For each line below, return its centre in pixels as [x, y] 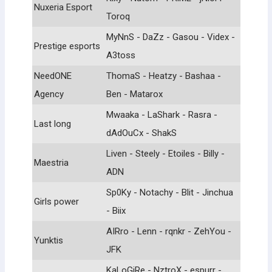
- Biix [116, 210]
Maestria [51, 162]
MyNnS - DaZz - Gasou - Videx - [171, 37]
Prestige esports [67, 46]
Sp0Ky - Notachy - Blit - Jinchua [170, 192]
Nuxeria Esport [63, 7]
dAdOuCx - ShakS [141, 133]
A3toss [121, 55]
